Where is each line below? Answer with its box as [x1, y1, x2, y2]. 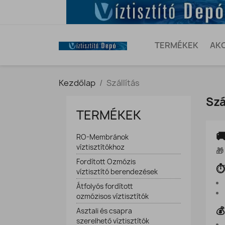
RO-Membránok [76, 133, 129, 142]
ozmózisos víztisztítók [76, 192, 149, 201]
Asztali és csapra [76, 206, 132, 215]
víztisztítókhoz [76, 143, 125, 152]
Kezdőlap [59, 77, 95, 88]
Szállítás [106, 77, 140, 88]
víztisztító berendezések [76, 167, 158, 176]
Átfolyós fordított [76, 182, 133, 191]
